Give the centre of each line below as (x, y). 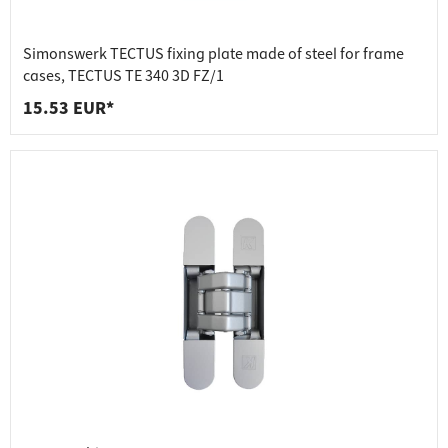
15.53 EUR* (68, 109)
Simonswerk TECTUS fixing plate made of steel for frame (213, 54)
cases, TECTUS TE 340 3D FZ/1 (123, 76)
